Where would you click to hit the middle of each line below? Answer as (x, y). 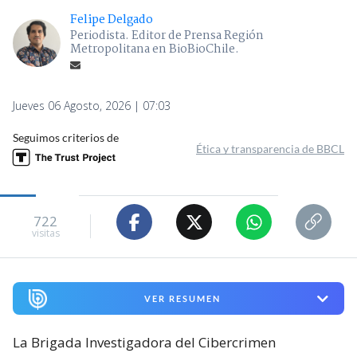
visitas (45, 233)
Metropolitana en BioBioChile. (155, 50)
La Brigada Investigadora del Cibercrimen (144, 343)
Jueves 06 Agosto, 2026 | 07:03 (92, 106)
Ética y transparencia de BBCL (270, 149)
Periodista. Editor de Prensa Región (167, 36)
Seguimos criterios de (66, 138)
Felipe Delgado (112, 20)
